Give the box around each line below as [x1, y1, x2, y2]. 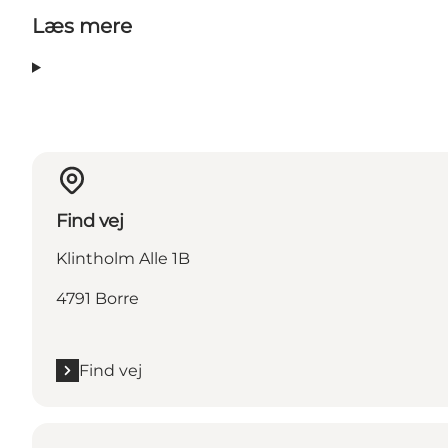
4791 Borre [56, 288, 139, 308]
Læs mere [32, 13, 132, 38]
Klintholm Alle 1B [56, 248, 190, 268]
